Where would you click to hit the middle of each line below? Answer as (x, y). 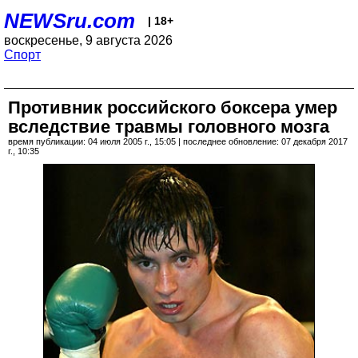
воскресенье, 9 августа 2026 (88, 40)
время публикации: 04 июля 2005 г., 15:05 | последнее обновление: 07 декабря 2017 (178, 141)
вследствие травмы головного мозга (169, 127)
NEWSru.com (70, 21)
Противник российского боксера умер (173, 107)
